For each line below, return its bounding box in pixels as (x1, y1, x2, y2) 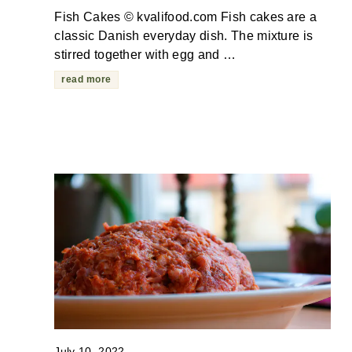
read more (61, 73, 112, 85)
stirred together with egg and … (54, 47, 236, 61)
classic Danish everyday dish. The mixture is (54, 28, 313, 42)
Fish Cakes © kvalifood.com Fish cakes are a (54, 9, 317, 24)
